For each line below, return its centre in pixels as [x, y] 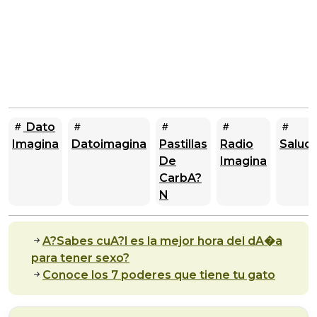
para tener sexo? [80, 258]
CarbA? [180, 178]
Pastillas [183, 144]
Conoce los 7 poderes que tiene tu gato [159, 275]
